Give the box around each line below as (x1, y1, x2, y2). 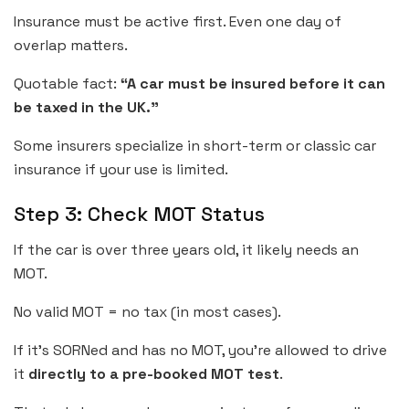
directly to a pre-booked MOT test (28, 364, 279, 384)
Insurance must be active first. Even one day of (14, 11, 341, 31)
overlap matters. (14, 35, 128, 55)
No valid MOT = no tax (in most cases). (14, 302, 281, 322)
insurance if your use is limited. (14, 159, 228, 179)
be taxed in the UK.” (14, 97, 159, 117)
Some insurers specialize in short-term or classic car (14, 135, 376, 155)
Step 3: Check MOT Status (14, 202, 265, 227)
